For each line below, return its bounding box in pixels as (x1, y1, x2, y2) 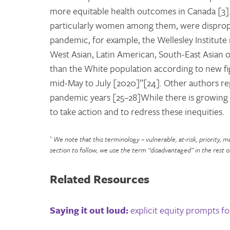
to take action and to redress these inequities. (50, 104, 224, 118)
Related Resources (50, 170, 149, 187)
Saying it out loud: (50, 203, 130, 217)
